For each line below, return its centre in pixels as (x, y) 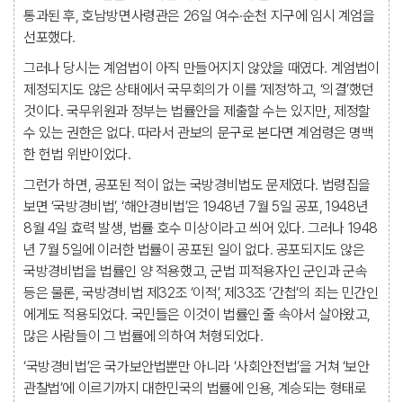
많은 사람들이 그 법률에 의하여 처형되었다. (143, 336)
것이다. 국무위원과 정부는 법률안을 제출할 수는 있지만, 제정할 (197, 111)
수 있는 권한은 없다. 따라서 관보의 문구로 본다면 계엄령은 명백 (199, 133)
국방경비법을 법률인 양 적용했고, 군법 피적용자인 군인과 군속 (196, 271)
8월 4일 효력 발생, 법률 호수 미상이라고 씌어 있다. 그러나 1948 (201, 228)
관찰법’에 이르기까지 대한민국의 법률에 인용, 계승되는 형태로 (195, 388)
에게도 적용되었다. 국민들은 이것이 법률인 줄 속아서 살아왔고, (197, 314)
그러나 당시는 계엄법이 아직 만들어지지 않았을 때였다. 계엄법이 (202, 68)
